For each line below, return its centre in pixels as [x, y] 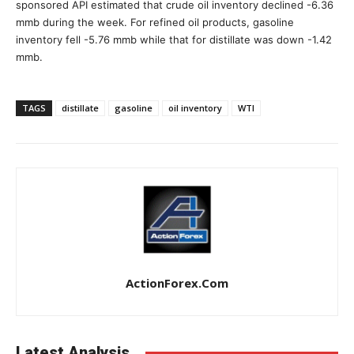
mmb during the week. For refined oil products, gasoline [155, 23]
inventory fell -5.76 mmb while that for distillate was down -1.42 [174, 40]
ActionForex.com [177, 283]
